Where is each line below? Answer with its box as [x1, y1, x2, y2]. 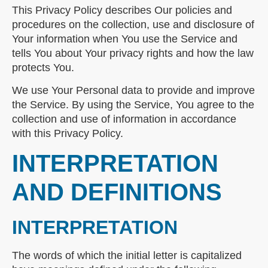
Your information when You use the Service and [12, 32, 237, 45]
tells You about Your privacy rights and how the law [12, 47, 254, 59]
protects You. [12, 61, 74, 74]
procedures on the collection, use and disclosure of [12, 18, 254, 31]
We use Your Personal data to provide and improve [12, 84, 255, 96]
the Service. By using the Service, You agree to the [12, 98, 254, 111]
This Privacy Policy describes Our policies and [12, 4, 232, 16]
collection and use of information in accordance [12, 112, 236, 125]
